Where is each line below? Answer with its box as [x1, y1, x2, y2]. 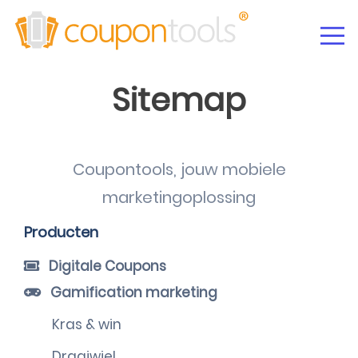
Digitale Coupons [46, 257, 166, 276]
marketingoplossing [102, 186, 256, 209]
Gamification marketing [47, 283, 217, 302]
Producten [24, 222, 98, 242]
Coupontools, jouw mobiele [72, 158, 286, 181]
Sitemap [112, 78, 246, 122]
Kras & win [52, 315, 121, 334]
